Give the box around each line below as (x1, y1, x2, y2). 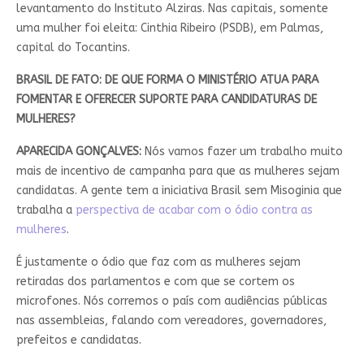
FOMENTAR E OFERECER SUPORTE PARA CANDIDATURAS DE (15, 92, 317, 106)
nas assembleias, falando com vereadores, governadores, (15, 313, 327, 327)
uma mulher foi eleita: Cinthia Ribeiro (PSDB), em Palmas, (15, 20, 323, 35)
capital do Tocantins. (15, 40, 133, 54)
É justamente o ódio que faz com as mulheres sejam (15, 254, 301, 269)
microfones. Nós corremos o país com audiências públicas (15, 293, 327, 308)
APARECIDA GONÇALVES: (15, 144, 141, 158)
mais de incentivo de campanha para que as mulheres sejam (15, 163, 340, 178)
